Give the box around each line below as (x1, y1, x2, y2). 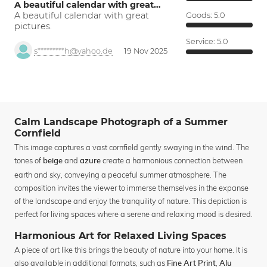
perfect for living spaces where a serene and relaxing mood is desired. (14, 209, 253, 219)
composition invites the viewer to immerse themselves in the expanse (14, 183, 249, 193)
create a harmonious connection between (101, 156, 243, 166)
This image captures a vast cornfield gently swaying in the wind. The (14, 142, 249, 153)
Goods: (186, 10, 214, 20)
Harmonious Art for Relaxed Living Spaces (14, 230, 226, 242)
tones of (14, 156, 43, 166)
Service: (186, 37, 217, 46)
